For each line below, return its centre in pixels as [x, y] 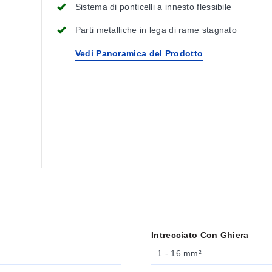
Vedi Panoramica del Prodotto [139, 53]
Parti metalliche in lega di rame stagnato [156, 30]
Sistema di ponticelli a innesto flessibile [153, 7]
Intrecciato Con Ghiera [200, 235]
